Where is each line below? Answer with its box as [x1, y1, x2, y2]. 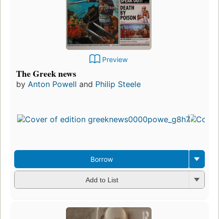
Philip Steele [95, 79, 141, 89]
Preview [102, 55, 128, 64]
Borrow [90, 154, 113, 163]
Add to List [85, 176, 118, 184]
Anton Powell [28, 79, 77, 89]
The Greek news [16, 66, 76, 80]
